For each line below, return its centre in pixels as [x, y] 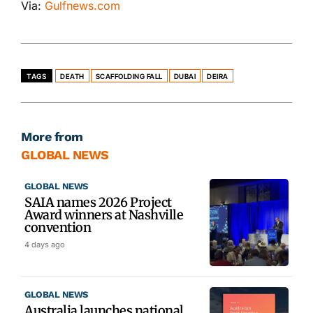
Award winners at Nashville [104, 214]
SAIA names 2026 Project [98, 202]
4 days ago [45, 244]
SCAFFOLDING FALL [129, 76]
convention [58, 227]
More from [52, 136]
